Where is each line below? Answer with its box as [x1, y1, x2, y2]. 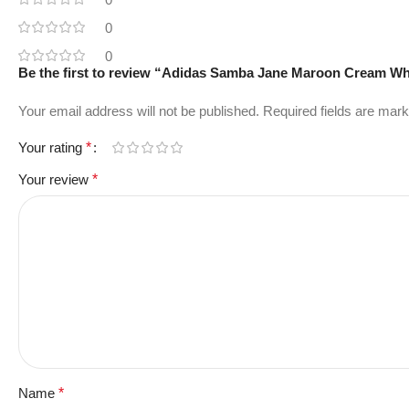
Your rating [18, 139, 86, 155]
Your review [18, 171, 92, 187]
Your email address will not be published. [18, 102, 259, 119]
